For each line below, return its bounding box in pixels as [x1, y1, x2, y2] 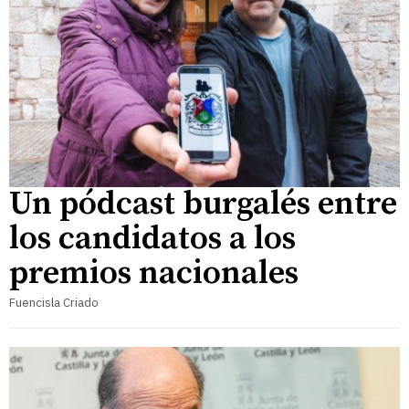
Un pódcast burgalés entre [9, 184, 397, 225]
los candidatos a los [9, 218, 296, 260]
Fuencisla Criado [9, 295, 99, 311]
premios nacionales [9, 253, 299, 295]
